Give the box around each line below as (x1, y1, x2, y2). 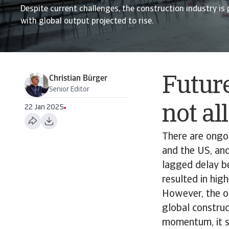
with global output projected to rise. (20, 17, 153, 26)
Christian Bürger (49, 75, 107, 83)
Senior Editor (49, 86, 89, 94)
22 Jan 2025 (25, 104, 64, 111)
